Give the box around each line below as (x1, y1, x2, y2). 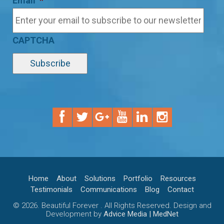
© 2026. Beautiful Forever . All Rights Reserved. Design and (12, 200, 211, 210)
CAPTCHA (12, 34, 54, 45)
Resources (160, 173, 196, 183)
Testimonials (30, 184, 72, 194)
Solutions (84, 173, 115, 183)
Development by (45, 209, 103, 218)
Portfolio (123, 173, 152, 183)
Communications (80, 184, 137, 194)
